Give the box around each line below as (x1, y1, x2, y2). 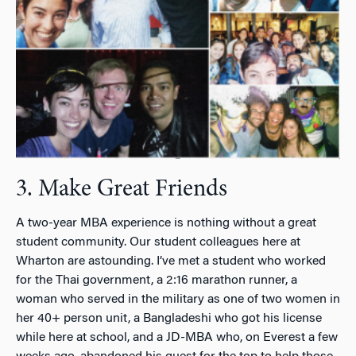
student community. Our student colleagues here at (16, 235, 300, 249)
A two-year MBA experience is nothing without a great (16, 216, 316, 230)
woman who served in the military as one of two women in (16, 292, 340, 306)
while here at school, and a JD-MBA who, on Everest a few (16, 331, 338, 344)
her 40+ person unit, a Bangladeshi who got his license (16, 311, 322, 325)
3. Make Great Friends (16, 177, 227, 202)
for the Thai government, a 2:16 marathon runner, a (16, 273, 297, 287)
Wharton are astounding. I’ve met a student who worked (16, 254, 326, 268)
